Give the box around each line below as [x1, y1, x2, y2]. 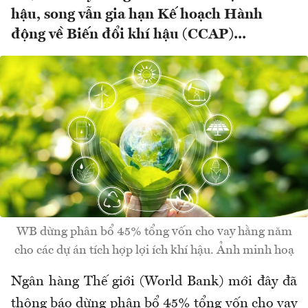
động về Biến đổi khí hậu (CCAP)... [11, 27, 246, 43]
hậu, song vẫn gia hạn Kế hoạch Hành [11, 8, 263, 23]
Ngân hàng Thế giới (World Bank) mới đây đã [11, 275, 297, 289]
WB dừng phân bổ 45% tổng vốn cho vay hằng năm [16, 225, 292, 239]
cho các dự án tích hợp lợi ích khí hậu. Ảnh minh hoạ [14, 244, 294, 257]
